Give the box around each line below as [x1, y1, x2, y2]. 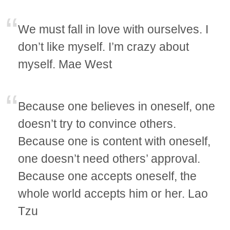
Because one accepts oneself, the [18, 169, 197, 183]
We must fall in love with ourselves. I [18, 22, 209, 36]
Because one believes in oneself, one [18, 99, 216, 113]
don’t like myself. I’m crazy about [18, 40, 189, 53]
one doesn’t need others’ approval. [18, 151, 201, 165]
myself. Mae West [18, 57, 112, 71]
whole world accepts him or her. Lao [18, 186, 208, 200]
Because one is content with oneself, [18, 134, 211, 148]
